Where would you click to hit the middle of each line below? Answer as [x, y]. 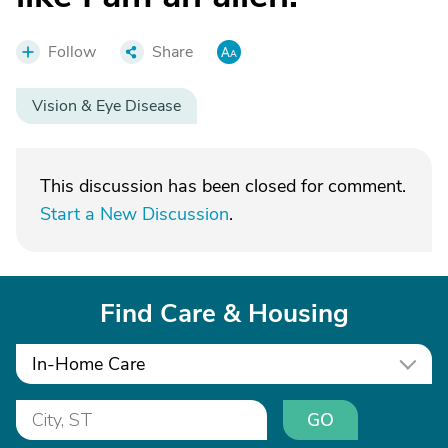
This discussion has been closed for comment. [223, 186]
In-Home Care [88, 364]
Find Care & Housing [224, 313]
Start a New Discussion [134, 214]
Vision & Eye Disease [106, 106]
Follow [72, 52]
